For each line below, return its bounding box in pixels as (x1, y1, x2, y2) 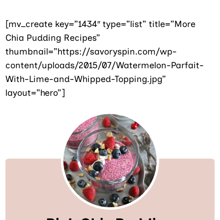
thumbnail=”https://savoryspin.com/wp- (5, 46, 177, 57)
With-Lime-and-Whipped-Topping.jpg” (5, 74, 166, 85)
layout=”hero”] (5, 87, 65, 99)
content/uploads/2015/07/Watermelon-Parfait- (5, 60, 204, 71)
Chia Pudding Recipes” (5, 32, 101, 44)
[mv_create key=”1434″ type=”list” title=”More (5, 19, 196, 30)
